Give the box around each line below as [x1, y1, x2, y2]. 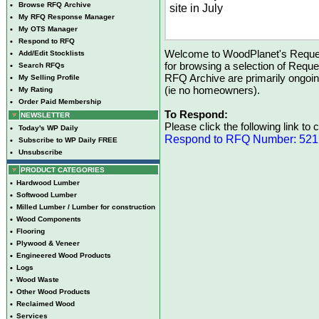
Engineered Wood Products [16, 251, 111, 259]
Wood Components [16, 215, 81, 223]
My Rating [19, 85, 53, 93]
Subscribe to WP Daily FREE [19, 136, 117, 144]
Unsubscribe [19, 148, 63, 156]
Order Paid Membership [19, 98, 101, 105]
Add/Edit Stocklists [19, 49, 85, 57]
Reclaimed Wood [16, 300, 75, 308]
